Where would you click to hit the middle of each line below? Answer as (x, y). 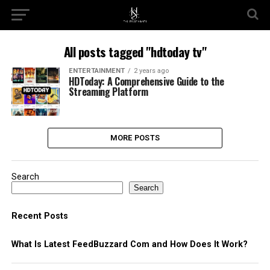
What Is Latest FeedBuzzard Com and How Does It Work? (129, 244)
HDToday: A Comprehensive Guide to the (146, 81)
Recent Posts (39, 216)
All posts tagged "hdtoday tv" (135, 52)
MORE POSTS (135, 138)
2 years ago (151, 71)
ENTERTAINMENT (96, 71)
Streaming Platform (108, 92)
